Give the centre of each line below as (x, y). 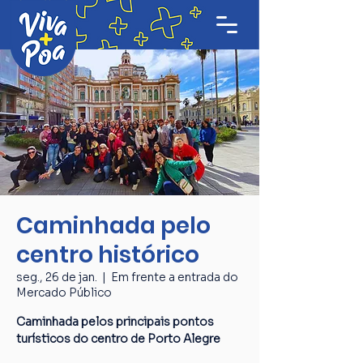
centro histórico (108, 255)
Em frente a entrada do (175, 277)
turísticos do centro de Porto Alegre (118, 339)
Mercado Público (64, 293)
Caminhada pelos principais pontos (115, 322)
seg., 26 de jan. (57, 277)
